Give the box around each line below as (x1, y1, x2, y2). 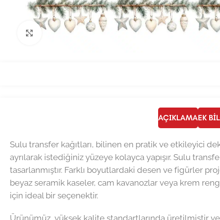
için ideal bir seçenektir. (10, 190, 98, 200)
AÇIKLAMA (158, 113, 198, 123)
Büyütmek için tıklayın (42, 28, 116, 37)
